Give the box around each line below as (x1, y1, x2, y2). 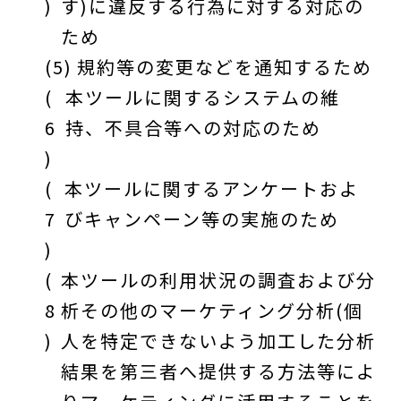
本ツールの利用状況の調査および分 (61, 267, 376, 293)
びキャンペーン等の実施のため (64, 206, 340, 232)
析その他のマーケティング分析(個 (61, 297, 363, 323)
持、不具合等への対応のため (65, 115, 322, 141)
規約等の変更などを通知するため (77, 54, 372, 80)
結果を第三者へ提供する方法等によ (61, 358, 376, 384)
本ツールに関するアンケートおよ (64, 175, 360, 201)
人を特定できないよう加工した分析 (61, 328, 376, 354)
